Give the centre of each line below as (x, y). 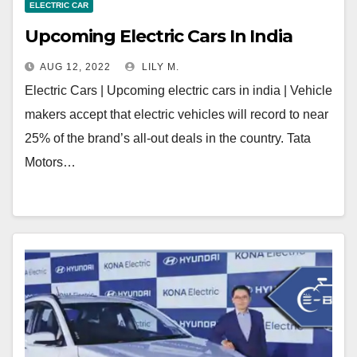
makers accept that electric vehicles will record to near (177, 115)
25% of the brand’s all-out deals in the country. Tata (168, 139)
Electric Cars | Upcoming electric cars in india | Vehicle (178, 91)
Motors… (50, 163)
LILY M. (159, 67)
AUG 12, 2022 (75, 67)
